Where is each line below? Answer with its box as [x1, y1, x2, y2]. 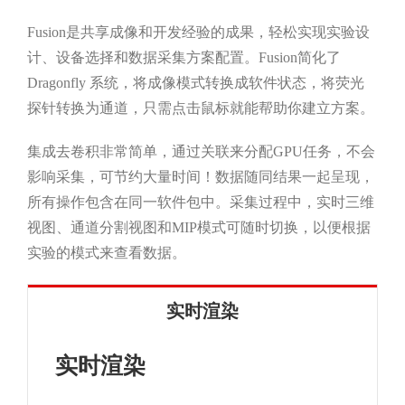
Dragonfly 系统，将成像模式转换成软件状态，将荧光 [26, 75, 364, 91]
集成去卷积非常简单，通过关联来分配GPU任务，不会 [26, 144, 375, 160]
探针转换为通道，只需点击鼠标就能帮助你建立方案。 [26, 100, 374, 117]
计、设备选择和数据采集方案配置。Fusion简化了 [26, 50, 341, 66]
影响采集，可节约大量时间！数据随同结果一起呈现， [26, 169, 374, 185]
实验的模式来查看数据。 [26, 245, 186, 261]
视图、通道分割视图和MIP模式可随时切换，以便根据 [26, 220, 371, 236]
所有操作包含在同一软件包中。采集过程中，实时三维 [26, 194, 374, 211]
